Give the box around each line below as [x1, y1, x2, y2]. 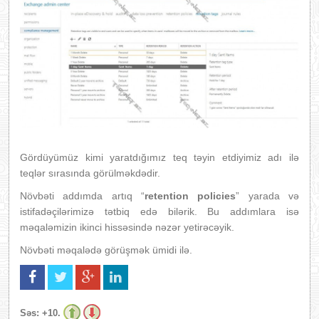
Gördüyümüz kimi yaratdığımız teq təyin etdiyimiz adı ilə [20, 152, 299, 164]
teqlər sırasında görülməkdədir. [20, 167, 160, 179]
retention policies [145, 190, 236, 202]
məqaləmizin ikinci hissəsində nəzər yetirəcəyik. [20, 221, 234, 234]
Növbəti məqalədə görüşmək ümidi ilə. [20, 244, 192, 256]
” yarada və [236, 190, 300, 202]
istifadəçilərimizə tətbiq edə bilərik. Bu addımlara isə [20, 206, 299, 218]
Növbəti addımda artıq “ [20, 190, 145, 202]
